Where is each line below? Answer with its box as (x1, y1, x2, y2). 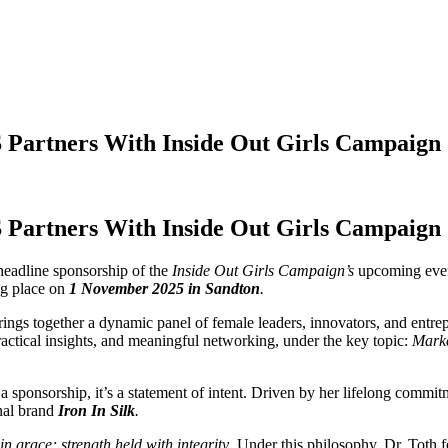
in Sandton (188, 279, 260, 297)
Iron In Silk (58, 401, 135, 419)
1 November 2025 (65, 279, 184, 297)
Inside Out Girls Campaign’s (172, 261, 354, 279)
